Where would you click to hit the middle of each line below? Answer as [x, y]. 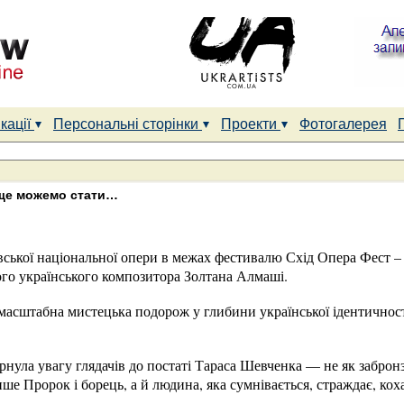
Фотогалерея [343, 124]
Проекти [251, 124]
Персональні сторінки [128, 124]
